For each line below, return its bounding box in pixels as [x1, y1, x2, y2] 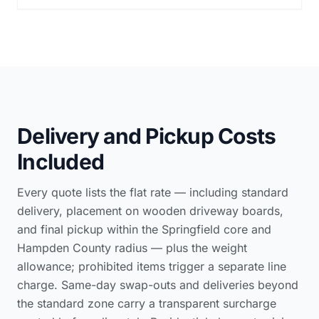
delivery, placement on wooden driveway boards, [17, 204, 283, 218]
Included [17, 149, 104, 174]
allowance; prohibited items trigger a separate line [17, 259, 286, 273]
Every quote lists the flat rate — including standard [17, 185, 288, 199]
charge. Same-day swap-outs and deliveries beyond [17, 278, 298, 292]
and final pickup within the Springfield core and [17, 222, 271, 236]
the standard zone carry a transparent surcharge [17, 296, 276, 310]
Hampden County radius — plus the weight [17, 241, 247, 255]
